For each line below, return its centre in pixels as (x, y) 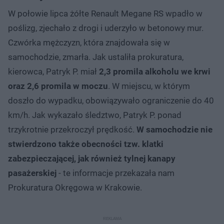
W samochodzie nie (174, 130)
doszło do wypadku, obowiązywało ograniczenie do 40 (111, 101)
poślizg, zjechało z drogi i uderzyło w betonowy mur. (106, 28)
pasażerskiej (32, 173)
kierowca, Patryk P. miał (53, 72)
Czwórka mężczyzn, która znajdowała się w (89, 43)
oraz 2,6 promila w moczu (58, 86)
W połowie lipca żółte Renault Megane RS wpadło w (105, 14)
